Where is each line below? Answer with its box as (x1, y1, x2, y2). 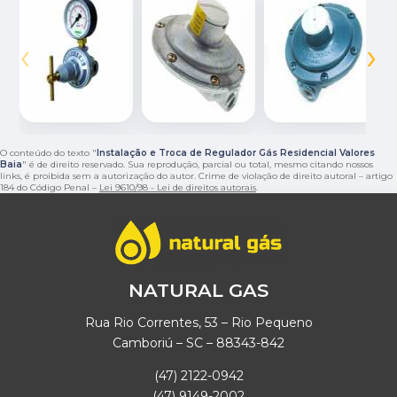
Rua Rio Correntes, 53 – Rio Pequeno (84, 315, 313, 331)
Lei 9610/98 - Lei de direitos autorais (99, 181, 256, 193)
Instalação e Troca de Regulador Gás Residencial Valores (97, 146, 375, 159)
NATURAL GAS (128, 279, 269, 302)
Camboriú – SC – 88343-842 (113, 335, 284, 352)
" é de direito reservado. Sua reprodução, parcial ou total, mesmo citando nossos (22, 158, 373, 170)
